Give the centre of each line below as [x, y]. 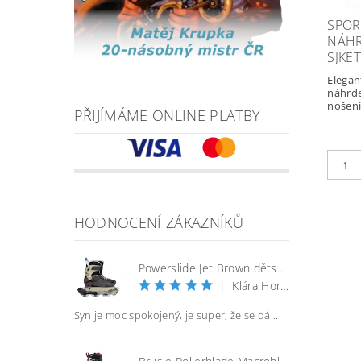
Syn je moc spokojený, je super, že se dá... [176, 315]
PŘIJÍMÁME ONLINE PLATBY [167, 115]
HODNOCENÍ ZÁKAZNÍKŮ [158, 222]
